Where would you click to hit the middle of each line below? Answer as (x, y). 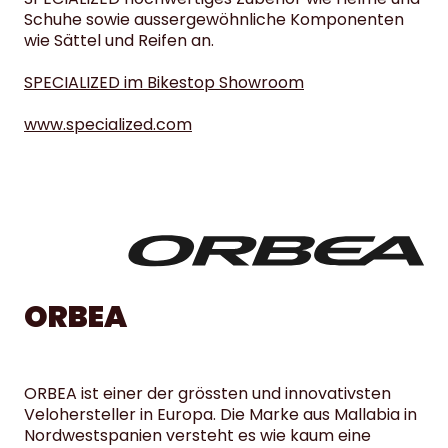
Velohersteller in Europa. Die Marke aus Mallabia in (220, 415)
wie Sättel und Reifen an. (119, 40)
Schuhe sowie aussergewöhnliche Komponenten (214, 19)
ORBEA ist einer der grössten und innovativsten (207, 394)
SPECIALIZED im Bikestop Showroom (164, 82)
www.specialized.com (108, 124)
